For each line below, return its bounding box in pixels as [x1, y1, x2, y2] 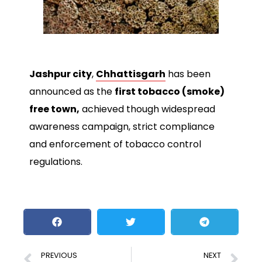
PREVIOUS [41, 250, 77, 260]
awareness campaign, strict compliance [29, 120, 215, 134]
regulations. [29, 155, 82, 169]
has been [166, 67, 211, 81]
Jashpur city [29, 67, 92, 81]
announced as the [29, 85, 115, 99]
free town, [29, 102, 80, 116]
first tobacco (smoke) [115, 85, 225, 99]
